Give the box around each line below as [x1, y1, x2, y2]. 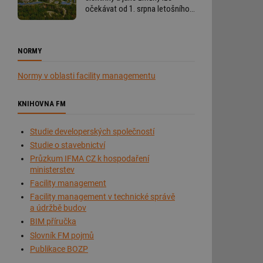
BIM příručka [30, 217, 76, 227]
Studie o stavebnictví [30, 140, 105, 150]
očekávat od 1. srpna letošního [85, 4, 190, 15]
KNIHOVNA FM [18, 99, 66, 109]
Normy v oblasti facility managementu [18, 71, 156, 81]
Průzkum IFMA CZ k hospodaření [30, 153, 149, 163]
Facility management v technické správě [30, 192, 175, 202]
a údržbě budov [30, 203, 86, 213]
